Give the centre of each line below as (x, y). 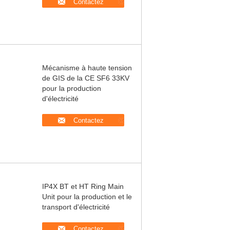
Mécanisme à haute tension (87, 68)
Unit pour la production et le (87, 197)
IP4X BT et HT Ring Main (83, 186)
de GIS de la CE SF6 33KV (86, 78)
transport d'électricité (76, 207)
